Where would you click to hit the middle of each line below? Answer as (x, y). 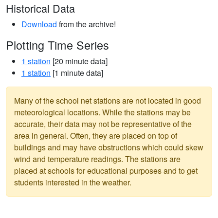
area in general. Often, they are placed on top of (96, 136)
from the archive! (86, 24)
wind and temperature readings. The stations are (97, 159)
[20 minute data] (79, 61)
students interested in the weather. (73, 182)
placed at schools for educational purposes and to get (106, 171)
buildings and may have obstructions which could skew (109, 147)
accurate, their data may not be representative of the (103, 124)
